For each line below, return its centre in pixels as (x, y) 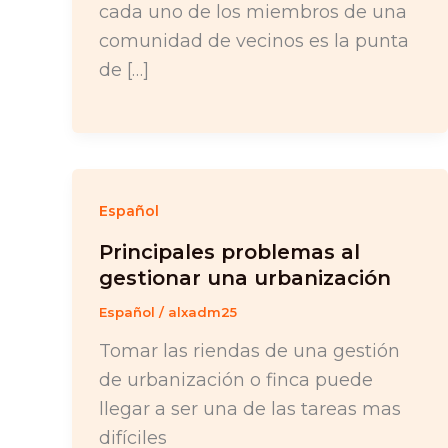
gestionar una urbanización (245, 278)
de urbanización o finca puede (236, 379)
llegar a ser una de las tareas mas (250, 408)
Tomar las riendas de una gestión (249, 350)
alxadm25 (202, 312)
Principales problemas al (229, 252)
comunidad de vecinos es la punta (254, 40)
